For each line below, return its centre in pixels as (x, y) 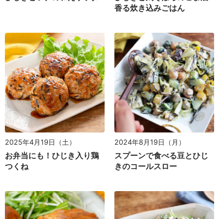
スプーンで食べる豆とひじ (161, 156)
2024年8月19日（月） (150, 142)
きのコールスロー (146, 166)
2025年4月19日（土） (40, 142)
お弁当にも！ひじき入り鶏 (52, 155)
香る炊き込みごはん (150, 8)
